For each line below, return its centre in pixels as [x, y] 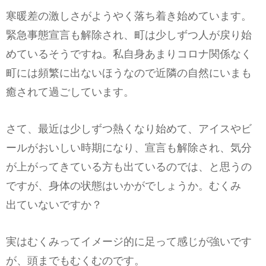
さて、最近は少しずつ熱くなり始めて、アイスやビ [129, 129]
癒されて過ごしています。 [70, 92]
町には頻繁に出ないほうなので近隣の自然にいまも [129, 73]
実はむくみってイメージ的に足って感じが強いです [129, 241]
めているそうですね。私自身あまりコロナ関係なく [129, 54]
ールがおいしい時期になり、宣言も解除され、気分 [129, 148]
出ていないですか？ [54, 205]
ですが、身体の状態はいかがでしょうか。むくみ [129, 186]
